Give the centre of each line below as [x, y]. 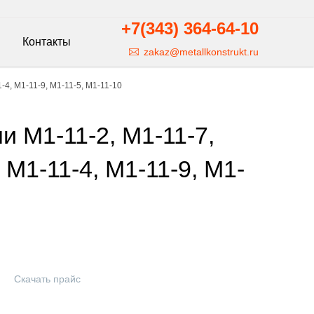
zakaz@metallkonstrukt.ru [201, 52]
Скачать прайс [47, 279]
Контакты [47, 42]
